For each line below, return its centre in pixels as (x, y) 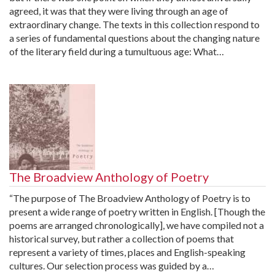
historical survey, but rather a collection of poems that (122, 238)
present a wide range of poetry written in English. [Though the (137, 211)
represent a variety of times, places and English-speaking (127, 252)
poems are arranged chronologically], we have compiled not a (137, 225)
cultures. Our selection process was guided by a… (112, 265)
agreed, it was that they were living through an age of (119, 10)
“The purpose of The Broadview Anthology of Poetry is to (130, 198)
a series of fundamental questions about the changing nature (134, 37)
